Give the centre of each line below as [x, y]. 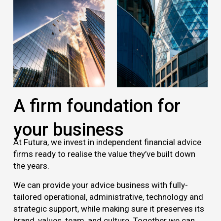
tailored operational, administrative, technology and [108, 197]
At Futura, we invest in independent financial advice [107, 142]
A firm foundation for [97, 106]
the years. [31, 166]
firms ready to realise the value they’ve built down [104, 154]
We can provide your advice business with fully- [100, 185]
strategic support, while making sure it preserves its [109, 208]
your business [68, 130]
